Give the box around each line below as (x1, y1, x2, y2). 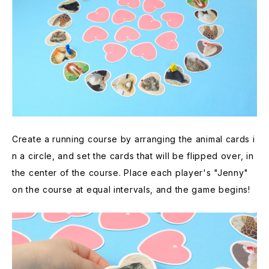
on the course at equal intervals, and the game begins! (12, 184, 250, 195)
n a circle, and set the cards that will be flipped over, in (12, 150, 254, 161)
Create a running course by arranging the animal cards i (12, 133, 255, 144)
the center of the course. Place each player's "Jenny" (12, 167, 249, 178)
